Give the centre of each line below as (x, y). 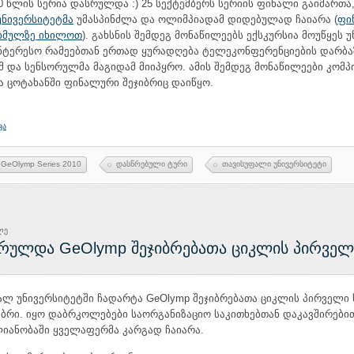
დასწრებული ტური (152, 164)
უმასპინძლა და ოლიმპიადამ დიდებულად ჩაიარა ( (205, 19)
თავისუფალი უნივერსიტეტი (274, 164)
